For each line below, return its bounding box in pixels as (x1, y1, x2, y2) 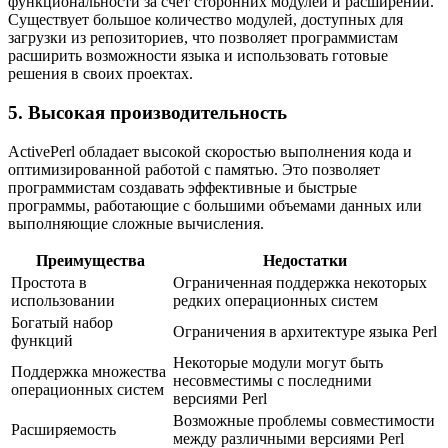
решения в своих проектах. (8, 65, 193, 83)
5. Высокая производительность (8, 102, 287, 123)
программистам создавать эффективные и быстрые (8, 178, 357, 196)
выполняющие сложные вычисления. (8, 214, 264, 232)
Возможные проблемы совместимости (173, 411, 435, 429)
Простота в (11, 273, 87, 291)
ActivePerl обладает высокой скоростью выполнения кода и (8, 142, 412, 160)
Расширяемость (11, 420, 116, 438)
